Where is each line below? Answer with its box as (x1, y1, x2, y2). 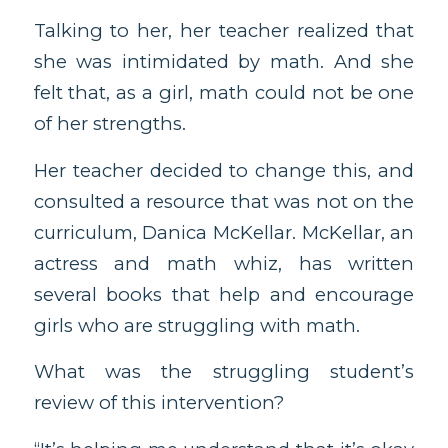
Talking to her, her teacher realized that (33, 18, 415, 42)
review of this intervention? (33, 391, 284, 415)
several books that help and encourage (33, 282, 415, 306)
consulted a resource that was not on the (33, 189, 415, 213)
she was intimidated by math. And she (33, 49, 415, 73)
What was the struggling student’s (33, 360, 415, 384)
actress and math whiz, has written (33, 251, 415, 275)
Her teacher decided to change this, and (33, 158, 415, 182)
